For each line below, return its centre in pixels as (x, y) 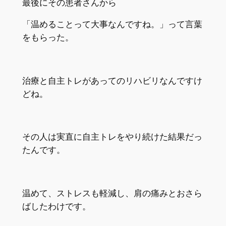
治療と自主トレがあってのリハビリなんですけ (112, 80)
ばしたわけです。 (56, 206)
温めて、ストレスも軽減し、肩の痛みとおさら (112, 193)
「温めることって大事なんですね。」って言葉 (112, 24)
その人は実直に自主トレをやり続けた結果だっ (112, 137)
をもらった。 (48, 38)
